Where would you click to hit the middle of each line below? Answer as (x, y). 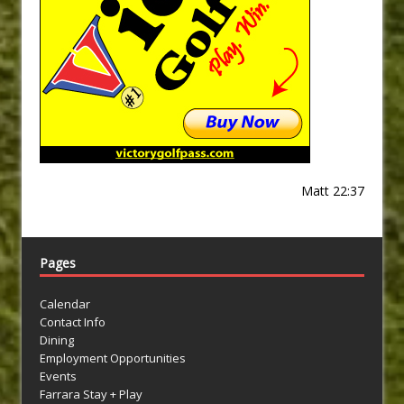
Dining (57, 340)
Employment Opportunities (113, 358)
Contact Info (73, 322)
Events (58, 376)
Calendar (65, 304)
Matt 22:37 (333, 191)
